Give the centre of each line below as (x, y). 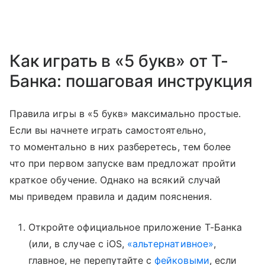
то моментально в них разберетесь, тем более (120, 146)
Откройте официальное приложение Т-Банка (135, 227)
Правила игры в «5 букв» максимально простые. (125, 113)
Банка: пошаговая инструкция (131, 81)
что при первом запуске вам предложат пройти (123, 163)
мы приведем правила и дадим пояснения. (111, 196)
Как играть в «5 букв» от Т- (119, 61)
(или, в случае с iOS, (78, 243)
